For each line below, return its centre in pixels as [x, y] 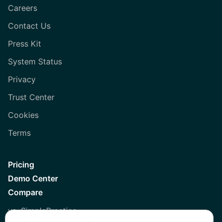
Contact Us [29, 26]
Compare [25, 192]
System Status [35, 61]
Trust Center [31, 97]
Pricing [21, 164]
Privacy [22, 79]
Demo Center [33, 178]
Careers [23, 8]
